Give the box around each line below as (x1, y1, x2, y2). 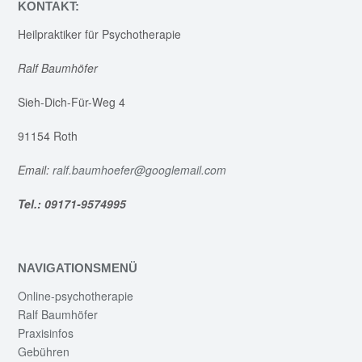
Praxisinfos (18, 324, 74, 341)
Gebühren (18, 343, 69, 360)
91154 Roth (18, 127, 78, 144)
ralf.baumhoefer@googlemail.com (53, 161, 229, 178)
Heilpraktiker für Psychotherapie (18, 25, 181, 42)
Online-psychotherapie (18, 287, 133, 304)
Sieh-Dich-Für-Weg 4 (18, 93, 125, 110)
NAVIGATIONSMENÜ (18, 260, 137, 275)
